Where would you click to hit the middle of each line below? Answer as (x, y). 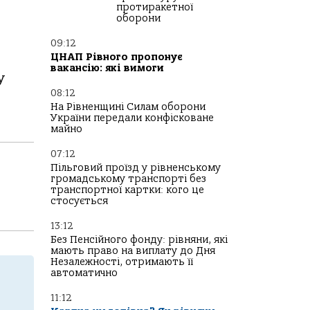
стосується (79, 201)
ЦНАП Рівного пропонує (117, 57)
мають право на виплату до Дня (133, 251)
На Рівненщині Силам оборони (128, 107)
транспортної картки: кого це (127, 190)
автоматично (84, 273)
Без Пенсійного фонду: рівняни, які (139, 240)
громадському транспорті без (128, 179)
